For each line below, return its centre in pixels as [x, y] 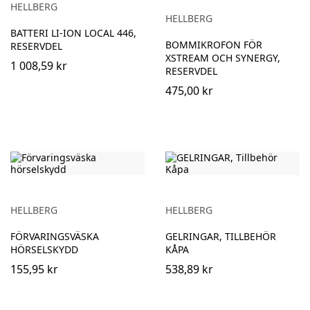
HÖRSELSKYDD [44, 250]
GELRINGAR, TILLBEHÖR [221, 237]
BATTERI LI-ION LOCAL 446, [73, 33]
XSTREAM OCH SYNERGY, [223, 58]
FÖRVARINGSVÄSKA [55, 237]
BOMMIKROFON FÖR [214, 45]
